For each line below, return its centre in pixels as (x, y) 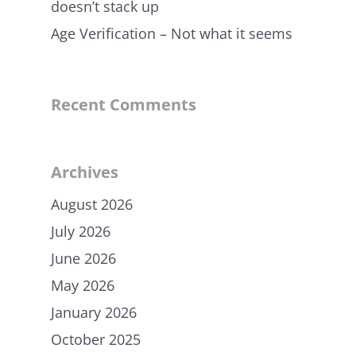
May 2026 (83, 285)
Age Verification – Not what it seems (172, 33)
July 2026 (81, 231)
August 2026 (92, 204)
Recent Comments (124, 104)
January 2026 (94, 312)
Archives (85, 172)
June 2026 (83, 258)
